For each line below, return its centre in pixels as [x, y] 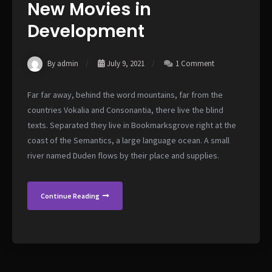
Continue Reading [71, 195]
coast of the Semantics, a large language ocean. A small [128, 140]
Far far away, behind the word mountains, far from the [125, 94]
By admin [63, 64]
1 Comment [195, 64]
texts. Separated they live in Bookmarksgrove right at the [132, 125]
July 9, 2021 [126, 64]
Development [86, 32]
